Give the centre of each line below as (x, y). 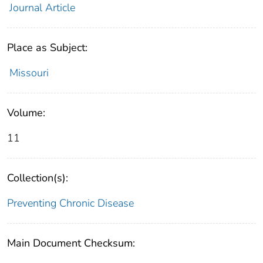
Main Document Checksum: (71, 243)
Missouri (29, 73)
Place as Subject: (47, 48)
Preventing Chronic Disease (70, 203)
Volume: (26, 113)
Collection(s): (38, 178)
